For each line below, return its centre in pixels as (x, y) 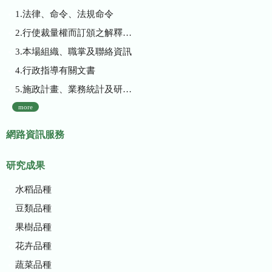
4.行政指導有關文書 (55, 70)
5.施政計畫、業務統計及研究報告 (69, 89)
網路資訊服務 (35, 135)
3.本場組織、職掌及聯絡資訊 (73, 51)
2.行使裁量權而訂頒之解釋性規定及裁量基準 (69, 32)
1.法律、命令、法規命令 (64, 14)
